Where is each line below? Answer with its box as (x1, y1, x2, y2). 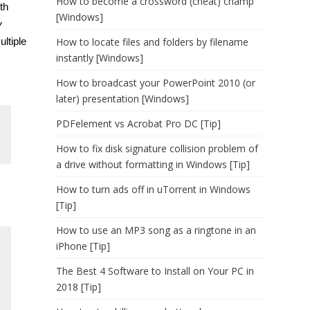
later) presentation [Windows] (56, 92, 189, 105)
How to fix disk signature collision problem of (56, 142, 258, 155)
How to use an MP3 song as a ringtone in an (56, 224, 256, 237)
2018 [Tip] (56, 280, 101, 293)
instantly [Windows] (56, 51, 143, 64)
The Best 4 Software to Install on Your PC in (56, 264, 254, 277)
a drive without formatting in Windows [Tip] (56, 158, 250, 171)
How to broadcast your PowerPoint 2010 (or (56, 76, 255, 89)
